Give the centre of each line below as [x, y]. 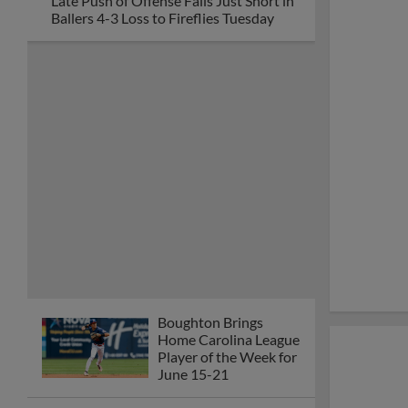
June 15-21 [193, 374]
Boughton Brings [210, 322]
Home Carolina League [229, 339]
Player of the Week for [227, 357]
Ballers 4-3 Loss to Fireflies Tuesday [163, 18]
